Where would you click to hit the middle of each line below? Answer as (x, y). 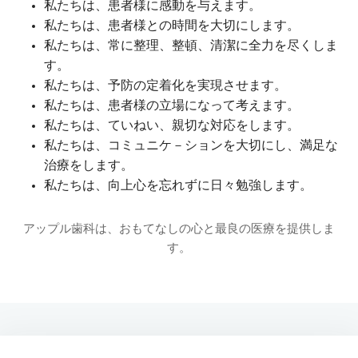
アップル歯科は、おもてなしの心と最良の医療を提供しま (179, 229)
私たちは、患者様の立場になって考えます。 (172, 106)
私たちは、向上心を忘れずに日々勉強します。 (178, 186)
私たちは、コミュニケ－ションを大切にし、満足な (191, 146)
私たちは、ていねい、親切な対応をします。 (172, 126)
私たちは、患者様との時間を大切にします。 (172, 26)
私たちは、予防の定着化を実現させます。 (165, 86)
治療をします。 (89, 166)
